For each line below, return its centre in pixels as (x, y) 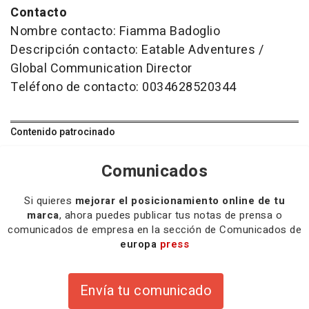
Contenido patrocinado (63, 132)
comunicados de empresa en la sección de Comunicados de (154, 230)
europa (140, 245)
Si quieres (50, 201)
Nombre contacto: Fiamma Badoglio (115, 32)
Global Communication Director (101, 69)
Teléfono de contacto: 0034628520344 (123, 88)
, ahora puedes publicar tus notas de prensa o (170, 216)
